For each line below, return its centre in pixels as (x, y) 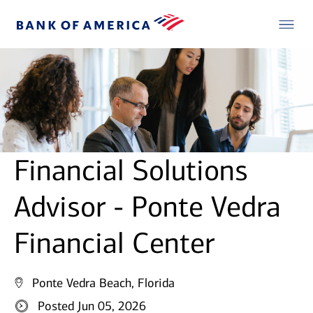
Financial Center (114, 243)
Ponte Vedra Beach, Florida (103, 283)
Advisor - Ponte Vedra (147, 207)
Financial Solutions (131, 171)
